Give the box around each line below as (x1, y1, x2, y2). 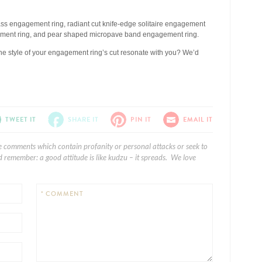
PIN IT (130, 115, 151, 124)
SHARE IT (68, 115, 99, 124)
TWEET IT (5, 115, 36, 124)
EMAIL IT (183, 115, 213, 124)
